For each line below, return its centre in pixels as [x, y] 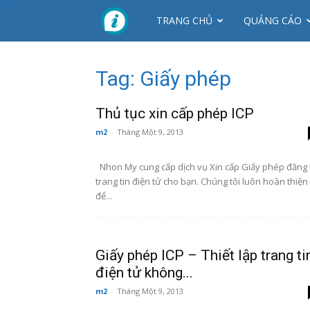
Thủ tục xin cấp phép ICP [175, 113]
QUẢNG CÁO [273, 20]
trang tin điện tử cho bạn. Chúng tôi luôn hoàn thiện [202, 181]
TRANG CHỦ [184, 20]
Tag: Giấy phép [163, 79]
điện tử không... [144, 273]
